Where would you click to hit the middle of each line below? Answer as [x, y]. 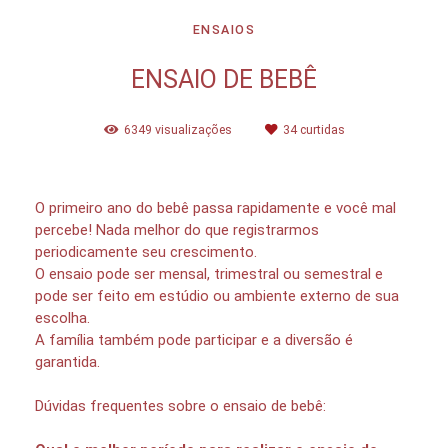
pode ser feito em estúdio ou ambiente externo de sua [217, 295]
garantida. [67, 361]
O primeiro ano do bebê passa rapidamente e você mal [215, 207]
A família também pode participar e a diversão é [194, 339]
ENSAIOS [224, 29]
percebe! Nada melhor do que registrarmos [177, 229]
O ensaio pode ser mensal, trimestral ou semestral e [209, 273]
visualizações [193, 129]
